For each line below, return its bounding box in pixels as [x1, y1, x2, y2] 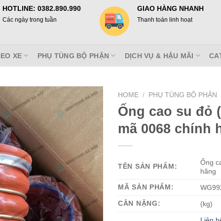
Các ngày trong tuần [2, 16, 57, 23]
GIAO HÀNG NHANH [137, 5, 204, 12]
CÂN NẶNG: [118, 199, 161, 207]
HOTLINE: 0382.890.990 [2, 5, 81, 12]
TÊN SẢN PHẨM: [118, 162, 178, 170]
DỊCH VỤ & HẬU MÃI [124, 51, 194, 60]
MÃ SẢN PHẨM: [118, 183, 174, 191]
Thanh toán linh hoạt [137, 16, 193, 23]
